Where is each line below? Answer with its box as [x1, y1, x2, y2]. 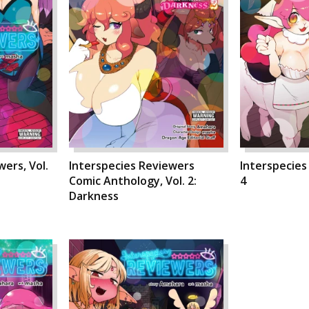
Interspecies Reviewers [69, 157, 195, 173]
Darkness [69, 188, 119, 203]
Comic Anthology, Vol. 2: [69, 172, 197, 188]
